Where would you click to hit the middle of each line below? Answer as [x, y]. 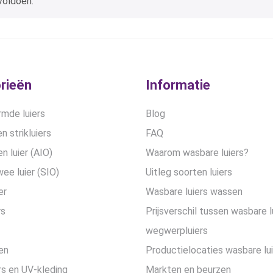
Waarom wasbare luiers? [197, 153]
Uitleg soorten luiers [189, 172]
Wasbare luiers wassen [194, 192]
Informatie [178, 85]
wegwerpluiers [177, 231]
